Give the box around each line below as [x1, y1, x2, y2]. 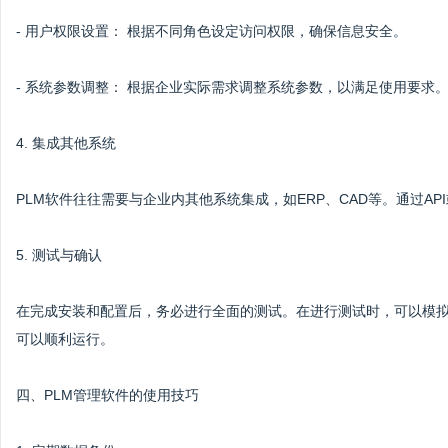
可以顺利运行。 [16, 331, 114, 347]
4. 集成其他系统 [16, 135, 116, 151]
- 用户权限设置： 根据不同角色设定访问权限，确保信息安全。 [16, 23, 407, 39]
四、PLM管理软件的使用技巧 [16, 387, 199, 403]
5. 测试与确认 [16, 247, 102, 263]
